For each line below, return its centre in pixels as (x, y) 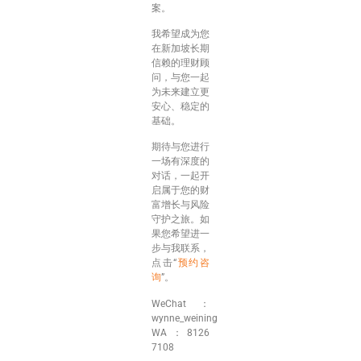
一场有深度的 (180, 162)
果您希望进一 (180, 234)
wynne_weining (185, 318)
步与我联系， (180, 249)
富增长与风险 (180, 205)
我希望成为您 (180, 33)
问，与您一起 (180, 77)
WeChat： (180, 303)
